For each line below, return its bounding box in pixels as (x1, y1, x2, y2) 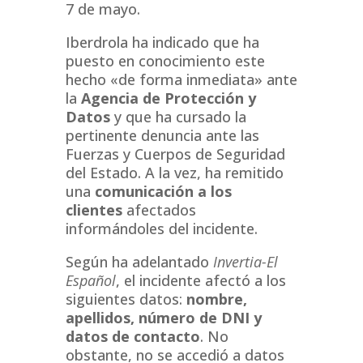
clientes (65, 200, 122, 220)
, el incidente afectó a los (115, 271, 286, 291)
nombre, (186, 289, 247, 310)
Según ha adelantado (65, 252, 209, 272)
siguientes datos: (65, 289, 182, 310)
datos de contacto (65, 327, 200, 347)
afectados (126, 200, 196, 220)
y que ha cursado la (113, 107, 246, 127)
